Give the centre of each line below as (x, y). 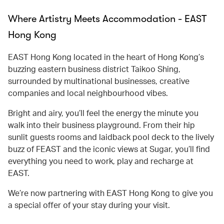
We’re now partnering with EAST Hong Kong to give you (110, 193)
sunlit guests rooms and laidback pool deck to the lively (111, 137)
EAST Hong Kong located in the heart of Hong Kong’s (106, 57)
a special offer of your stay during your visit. (89, 205)
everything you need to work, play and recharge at (101, 161)
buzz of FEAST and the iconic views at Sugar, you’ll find (109, 149)
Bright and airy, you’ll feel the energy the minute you (103, 113)
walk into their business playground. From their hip (101, 125)
